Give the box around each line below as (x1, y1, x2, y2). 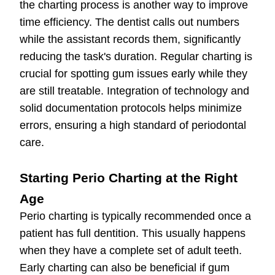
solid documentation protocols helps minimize (20, 102, 242, 115)
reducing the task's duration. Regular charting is (20, 50, 252, 63)
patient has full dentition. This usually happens (20, 227, 246, 240)
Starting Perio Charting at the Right (20, 171, 238, 185)
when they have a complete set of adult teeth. (20, 244, 242, 257)
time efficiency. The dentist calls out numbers (20, 16, 239, 29)
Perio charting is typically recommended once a (20, 210, 251, 223)
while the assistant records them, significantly (20, 33, 241, 46)
